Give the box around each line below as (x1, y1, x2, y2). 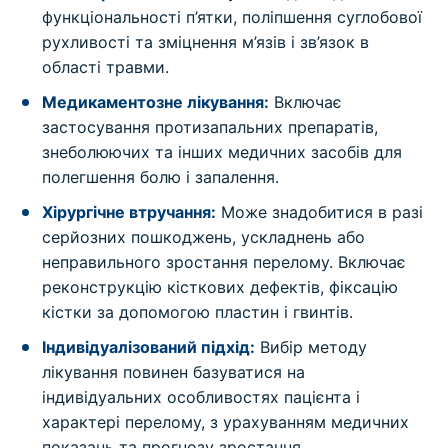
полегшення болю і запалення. (42, 166, 280, 187)
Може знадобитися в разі (216, 201, 424, 222)
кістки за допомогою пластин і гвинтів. (42, 301, 354, 322)
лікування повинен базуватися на (42, 361, 306, 382)
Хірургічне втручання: (42, 201, 217, 222)
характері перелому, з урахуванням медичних (42, 411, 410, 432)
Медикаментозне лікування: (42, 91, 270, 112)
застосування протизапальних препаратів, (42, 116, 379, 137)
